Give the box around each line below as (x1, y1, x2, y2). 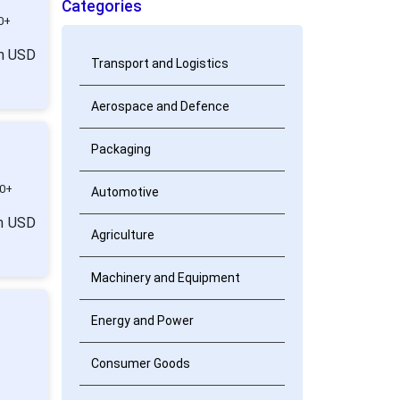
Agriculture (90, 228, 154, 242)
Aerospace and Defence (90, 99, 229, 113)
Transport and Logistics (90, 56, 229, 71)
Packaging (90, 142, 151, 156)
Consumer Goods (90, 356, 190, 371)
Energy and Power (90, 313, 194, 328)
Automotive (90, 185, 159, 199)
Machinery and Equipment (90, 271, 240, 285)
